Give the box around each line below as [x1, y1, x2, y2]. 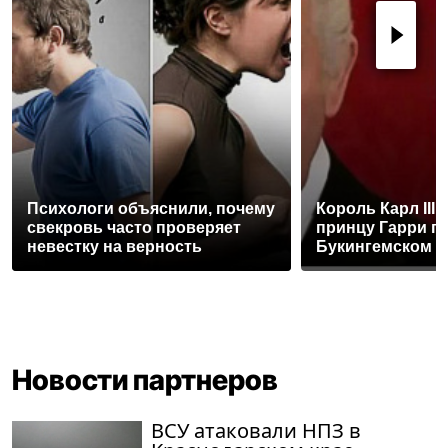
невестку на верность [27, 237, 202, 255]
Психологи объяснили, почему [27, 199, 275, 217]
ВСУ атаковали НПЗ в [151, 416, 361, 444]
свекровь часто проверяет [27, 218, 241, 236]
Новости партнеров [12, 362, 278, 397]
